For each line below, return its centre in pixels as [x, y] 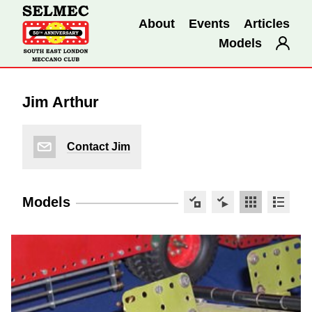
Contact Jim [99, 147]
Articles [267, 23]
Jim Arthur [61, 102]
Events [209, 23]
